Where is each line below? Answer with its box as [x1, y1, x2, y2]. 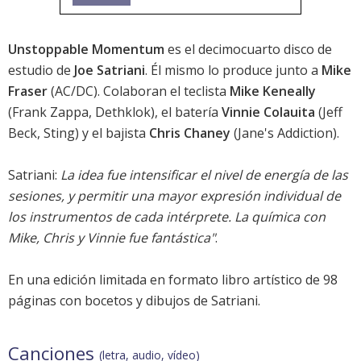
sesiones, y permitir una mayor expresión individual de [8, 187, 341, 205]
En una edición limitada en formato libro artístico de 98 [8, 271, 338, 289]
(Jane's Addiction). [230, 124, 339, 143]
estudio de [8, 61, 74, 80]
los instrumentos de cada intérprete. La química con [8, 208, 326, 226]
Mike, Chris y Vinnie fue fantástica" [8, 229, 215, 247]
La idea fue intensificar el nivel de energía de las [60, 166, 348, 185]
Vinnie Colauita [222, 103, 315, 122]
